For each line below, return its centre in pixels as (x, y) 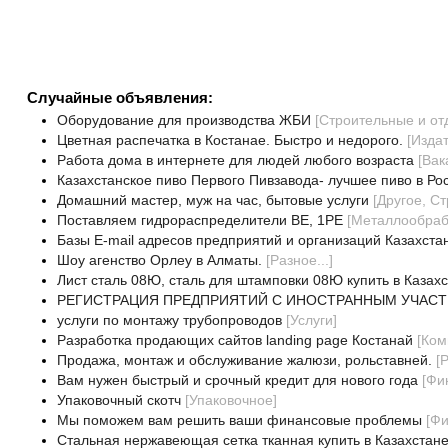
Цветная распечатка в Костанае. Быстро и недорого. (229, 140)
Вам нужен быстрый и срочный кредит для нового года (237, 380)
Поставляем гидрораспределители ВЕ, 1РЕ (199, 220)
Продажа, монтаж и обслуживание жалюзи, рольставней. (244, 360)
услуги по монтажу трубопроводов (169, 320)
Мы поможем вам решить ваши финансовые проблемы (239, 420)
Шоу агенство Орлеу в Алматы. (159, 260)
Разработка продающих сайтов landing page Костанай (234, 340)
